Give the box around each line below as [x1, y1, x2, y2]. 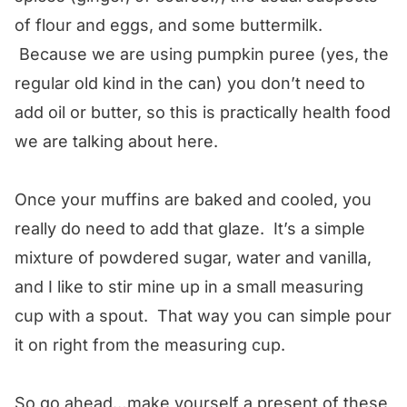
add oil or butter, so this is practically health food [15, 102, 391, 122]
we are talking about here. [15, 131, 218, 151]
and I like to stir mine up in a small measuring [15, 276, 363, 296]
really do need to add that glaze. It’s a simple [15, 218, 365, 238]
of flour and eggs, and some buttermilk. [15, 15, 323, 35]
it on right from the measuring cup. [15, 334, 285, 354]
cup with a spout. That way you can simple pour [15, 305, 392, 325]
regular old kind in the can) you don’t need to [15, 73, 365, 93]
